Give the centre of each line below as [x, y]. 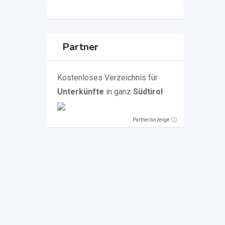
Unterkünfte [80, 92]
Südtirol [147, 92]
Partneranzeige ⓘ [155, 120]
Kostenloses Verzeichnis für [107, 78]
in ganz [117, 92]
